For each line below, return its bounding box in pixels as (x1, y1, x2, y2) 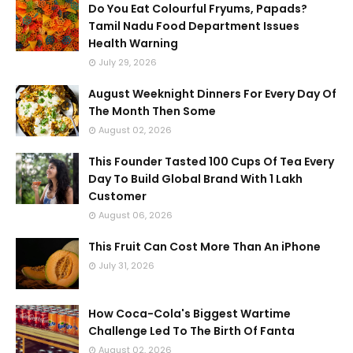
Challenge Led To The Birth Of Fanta (88, 323, 295, 339)
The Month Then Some (88, 103, 216, 119)
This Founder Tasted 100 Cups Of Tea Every (88, 154, 334, 169)
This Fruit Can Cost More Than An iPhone (88, 239, 321, 255)
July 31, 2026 (98, 259, 154, 272)
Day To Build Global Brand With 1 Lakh (88, 171, 303, 187)
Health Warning (88, 35, 178, 51)
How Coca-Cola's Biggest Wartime (88, 306, 291, 321)
